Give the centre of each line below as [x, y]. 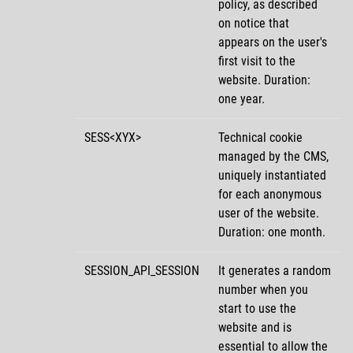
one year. [242, 98]
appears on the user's [273, 42]
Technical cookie [260, 137]
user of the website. [269, 213]
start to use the [257, 308]
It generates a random [275, 270]
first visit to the [257, 61]
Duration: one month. [272, 232]
